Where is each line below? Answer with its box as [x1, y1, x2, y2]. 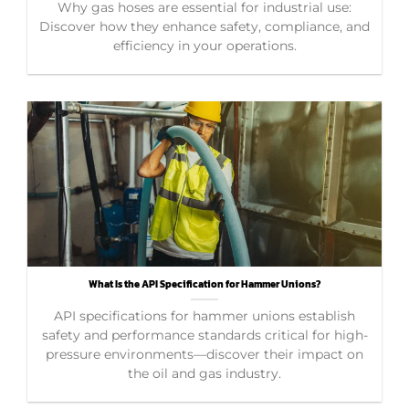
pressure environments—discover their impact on [46, 346, 363, 362]
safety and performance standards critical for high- [41, 327, 368, 342]
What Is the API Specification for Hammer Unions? [88, 276, 321, 291]
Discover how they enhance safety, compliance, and [39, 18, 370, 34]
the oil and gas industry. [128, 365, 281, 381]
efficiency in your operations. [112, 37, 297, 53]
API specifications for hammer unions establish [54, 308, 355, 323]
